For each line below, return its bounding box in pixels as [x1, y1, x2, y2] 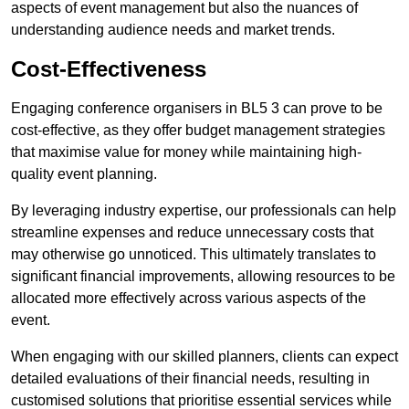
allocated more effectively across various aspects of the [11, 290, 366, 307]
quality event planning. [11, 166, 157, 183]
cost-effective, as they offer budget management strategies [11, 122, 385, 139]
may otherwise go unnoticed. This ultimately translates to [11, 246, 376, 263]
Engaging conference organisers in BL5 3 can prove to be [11, 100, 383, 117]
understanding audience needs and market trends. [11, 22, 335, 38]
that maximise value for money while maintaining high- [11, 144, 362, 161]
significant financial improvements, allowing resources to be [11, 268, 395, 285]
